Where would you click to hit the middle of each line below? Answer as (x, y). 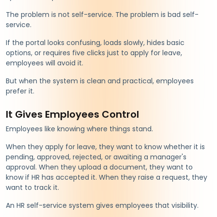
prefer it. (20, 91)
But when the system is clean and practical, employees (100, 81)
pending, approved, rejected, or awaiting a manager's (96, 157)
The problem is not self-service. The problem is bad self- (102, 14)
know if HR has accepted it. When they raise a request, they (107, 177)
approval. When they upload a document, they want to (99, 167)
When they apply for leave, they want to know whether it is (105, 147)
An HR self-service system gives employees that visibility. (102, 205)
